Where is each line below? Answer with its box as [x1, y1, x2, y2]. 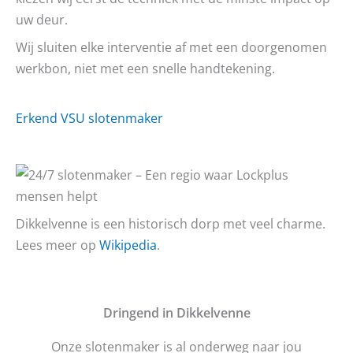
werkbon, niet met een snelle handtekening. [16, 59, 275, 78]
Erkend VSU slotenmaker [16, 108, 163, 127]
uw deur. [16, 10, 68, 29]
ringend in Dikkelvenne [112, 303, 251, 321]
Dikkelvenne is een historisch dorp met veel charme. [16, 214, 325, 233]
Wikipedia [99, 236, 157, 255]
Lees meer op [16, 236, 99, 255]
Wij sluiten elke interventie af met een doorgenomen [16, 38, 327, 57]
